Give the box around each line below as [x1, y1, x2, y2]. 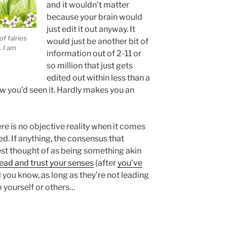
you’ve [118, 158, 142, 168]
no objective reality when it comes [17, 122, 145, 132]
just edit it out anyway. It [46, 24, 135, 34]
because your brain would [46, 12, 142, 22]
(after [94, 158, 118, 168]
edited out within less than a [46, 73, 150, 83]
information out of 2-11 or [46, 49, 141, 59]
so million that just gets [46, 61, 133, 71]
